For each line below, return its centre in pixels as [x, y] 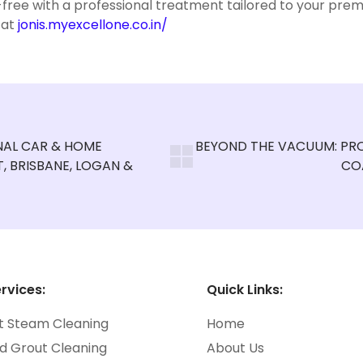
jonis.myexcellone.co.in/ [93, 25]
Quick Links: [244, 290]
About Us [235, 348]
